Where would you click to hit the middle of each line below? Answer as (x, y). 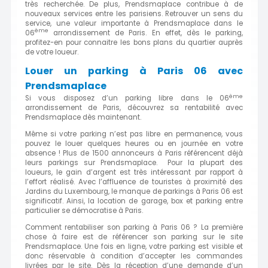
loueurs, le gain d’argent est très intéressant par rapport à (134, 172)
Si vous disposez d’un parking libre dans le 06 (127, 98)
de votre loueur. (52, 52)
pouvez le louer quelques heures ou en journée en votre (134, 143)
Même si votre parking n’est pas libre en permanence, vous (134, 134)
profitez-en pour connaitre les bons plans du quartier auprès (134, 42)
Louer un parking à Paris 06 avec (134, 71)
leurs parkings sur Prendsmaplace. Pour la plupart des (134, 162)
